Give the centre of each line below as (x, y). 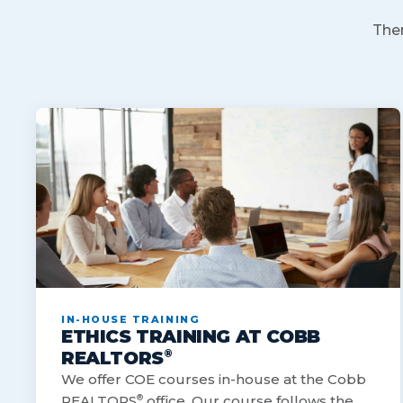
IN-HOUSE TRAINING (131, 320)
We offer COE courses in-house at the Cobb (214, 380)
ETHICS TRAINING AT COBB (191, 337)
